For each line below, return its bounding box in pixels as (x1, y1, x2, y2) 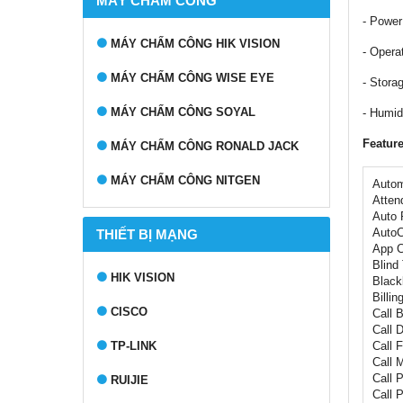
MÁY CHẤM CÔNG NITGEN (111, 174, 260, 187)
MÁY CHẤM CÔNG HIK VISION (111, 37, 280, 50)
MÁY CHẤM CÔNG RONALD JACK (111, 139, 299, 153)
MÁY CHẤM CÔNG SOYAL (111, 105, 255, 119)
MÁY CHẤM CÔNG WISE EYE (111, 71, 274, 85)
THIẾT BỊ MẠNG (96, 227, 198, 242)
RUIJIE (111, 373, 148, 387)
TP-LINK (111, 339, 157, 353)
